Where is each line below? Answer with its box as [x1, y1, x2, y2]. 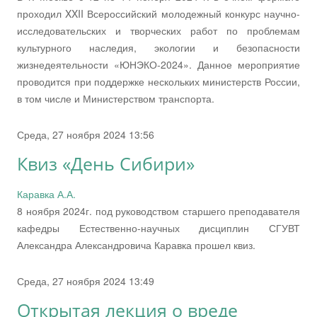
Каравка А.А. [17, 186, 76, 201]
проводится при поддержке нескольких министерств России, [17, 74, 300, 88]
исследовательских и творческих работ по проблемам [17, 23, 300, 38]
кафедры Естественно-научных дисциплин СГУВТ [17, 220, 300, 235]
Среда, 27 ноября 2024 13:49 [17, 273, 154, 288]
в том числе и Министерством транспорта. [17, 91, 214, 105]
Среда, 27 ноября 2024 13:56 [17, 127, 154, 142]
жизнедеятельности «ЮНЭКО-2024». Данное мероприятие [17, 57, 300, 71]
